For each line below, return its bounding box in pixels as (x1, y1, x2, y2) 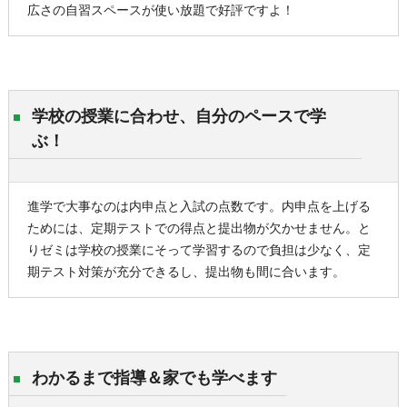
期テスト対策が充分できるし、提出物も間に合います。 (26, 263, 345, 283)
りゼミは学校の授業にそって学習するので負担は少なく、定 (26, 241, 371, 262)
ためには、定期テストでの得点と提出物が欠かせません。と (26, 219, 371, 240)
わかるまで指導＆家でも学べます (31, 364, 277, 393)
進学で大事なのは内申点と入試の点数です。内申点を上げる (26, 197, 371, 218)
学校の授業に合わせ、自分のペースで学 (31, 103, 326, 132)
